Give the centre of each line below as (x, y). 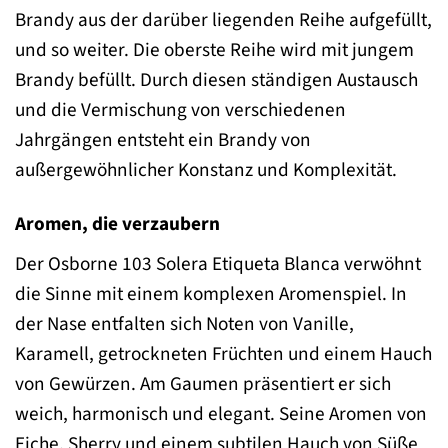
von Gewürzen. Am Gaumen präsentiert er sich (203, 384)
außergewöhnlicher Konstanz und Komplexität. (206, 169)
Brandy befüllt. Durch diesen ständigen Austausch (216, 79)
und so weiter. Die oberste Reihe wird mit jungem (214, 49)
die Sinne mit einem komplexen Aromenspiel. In (211, 294)
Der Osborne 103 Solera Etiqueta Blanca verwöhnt (218, 264)
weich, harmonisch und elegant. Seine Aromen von (221, 414)
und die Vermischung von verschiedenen (180, 109)
